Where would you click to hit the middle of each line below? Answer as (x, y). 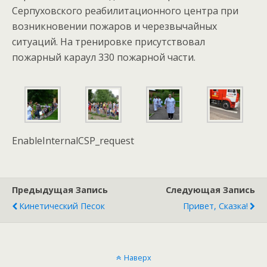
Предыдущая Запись (60, 190)
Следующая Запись (210, 190)
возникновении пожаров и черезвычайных (114, 26)
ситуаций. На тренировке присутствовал (108, 42)
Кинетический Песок (62, 206)
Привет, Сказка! (215, 206)
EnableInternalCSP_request (73, 141)
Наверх (137, 257)
